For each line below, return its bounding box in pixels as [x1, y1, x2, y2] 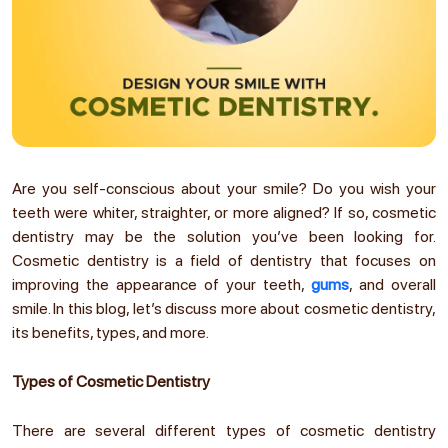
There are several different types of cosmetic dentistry [12, 420, 436, 440]
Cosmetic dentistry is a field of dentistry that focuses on [12, 250, 436, 270]
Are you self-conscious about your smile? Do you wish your [12, 178, 436, 198]
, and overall [349, 274, 436, 294]
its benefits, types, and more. [12, 322, 212, 342]
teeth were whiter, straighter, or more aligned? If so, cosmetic [12, 202, 436, 222]
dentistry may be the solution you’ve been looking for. [12, 226, 436, 246]
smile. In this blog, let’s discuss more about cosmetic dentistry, [12, 298, 436, 318]
